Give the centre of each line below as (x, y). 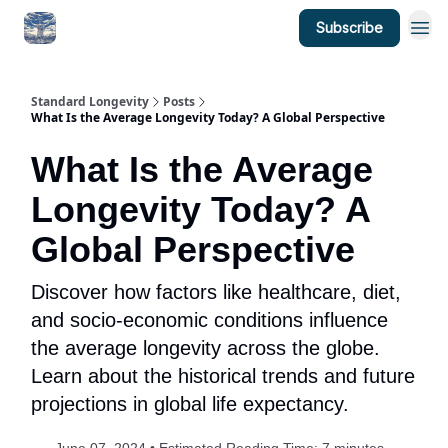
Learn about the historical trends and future (223, 376)
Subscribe (349, 27)
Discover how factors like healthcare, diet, (216, 292)
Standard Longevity (90, 101)
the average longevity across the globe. (205, 348)
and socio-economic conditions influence (209, 320)
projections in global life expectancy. (190, 404)
